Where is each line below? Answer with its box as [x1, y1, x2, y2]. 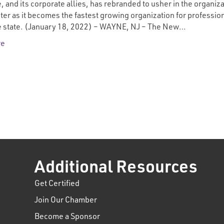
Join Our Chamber [34, 197, 97, 205]
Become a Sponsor [34, 213, 100, 221]
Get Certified [34, 180, 80, 188]
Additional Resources [34, 160, 198, 177]
